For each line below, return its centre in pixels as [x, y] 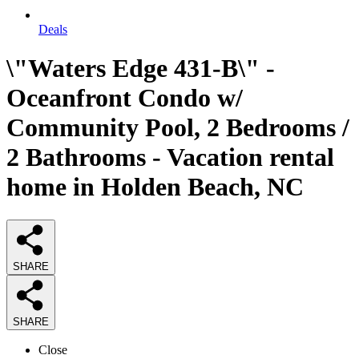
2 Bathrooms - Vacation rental [170, 157]
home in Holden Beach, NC [155, 187]
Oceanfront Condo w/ [125, 98]
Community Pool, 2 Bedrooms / [178, 128]
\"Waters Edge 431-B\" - [141, 69]
